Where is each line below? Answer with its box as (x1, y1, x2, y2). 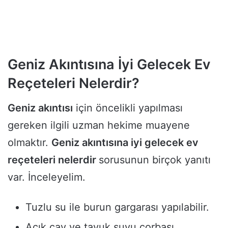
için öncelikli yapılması (73, 102, 183, 115)
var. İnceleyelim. (8, 171, 85, 184)
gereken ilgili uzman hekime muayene (8, 119, 190, 132)
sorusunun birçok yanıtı (99, 154, 211, 166)
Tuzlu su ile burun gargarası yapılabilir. (25, 201, 209, 214)
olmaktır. (8, 136, 51, 149)
